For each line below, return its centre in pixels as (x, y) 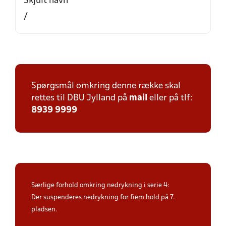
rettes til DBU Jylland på (80, 98)
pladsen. (44, 210)
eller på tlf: (170, 98)
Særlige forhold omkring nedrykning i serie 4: (100, 185)
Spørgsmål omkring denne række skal (106, 86)
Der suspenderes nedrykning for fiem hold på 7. (103, 197)
